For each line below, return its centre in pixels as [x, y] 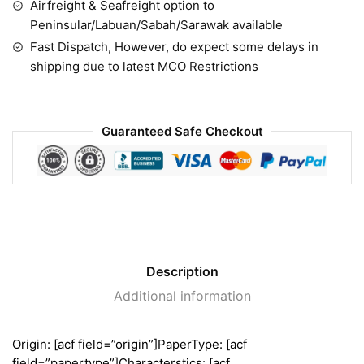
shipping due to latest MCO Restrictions [144, 67]
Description [182, 272]
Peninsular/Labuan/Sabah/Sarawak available [156, 25]
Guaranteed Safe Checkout [182, 131]
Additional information [182, 296]
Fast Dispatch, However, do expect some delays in [174, 47]
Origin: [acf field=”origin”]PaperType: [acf [130, 344]
